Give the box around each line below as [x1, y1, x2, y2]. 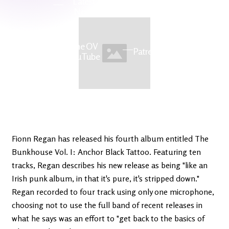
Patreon [133, 45, 162, 57]
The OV [70, 40, 98, 52]
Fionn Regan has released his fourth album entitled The [12, 133, 209, 144]
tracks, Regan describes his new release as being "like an [12, 160, 208, 170]
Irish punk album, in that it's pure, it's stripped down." [12, 173, 199, 184]
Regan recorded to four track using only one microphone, [12, 187, 214, 197]
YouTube [67, 51, 100, 62]
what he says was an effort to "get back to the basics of [12, 213, 204, 223]
